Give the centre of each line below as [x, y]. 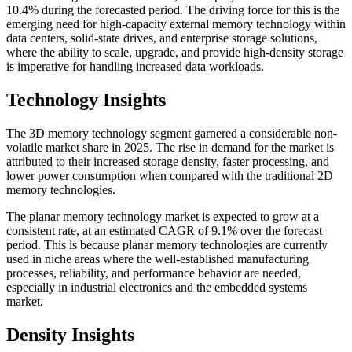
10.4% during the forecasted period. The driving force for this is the [173, 10]
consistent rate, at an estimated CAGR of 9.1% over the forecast [164, 231]
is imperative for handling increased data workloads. [135, 67]
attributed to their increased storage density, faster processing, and [168, 162]
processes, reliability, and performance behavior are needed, [154, 273]
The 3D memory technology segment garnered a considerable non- [172, 134]
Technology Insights [86, 100]
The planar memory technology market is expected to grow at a [163, 217]
